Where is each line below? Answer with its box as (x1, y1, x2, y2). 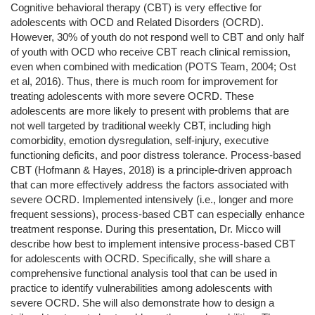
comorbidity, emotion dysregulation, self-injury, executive (11, 135, 269, 147)
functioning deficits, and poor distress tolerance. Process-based (11, 150, 301, 162)
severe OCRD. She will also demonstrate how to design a (11, 297, 274, 309)
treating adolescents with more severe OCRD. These (11, 91, 254, 103)
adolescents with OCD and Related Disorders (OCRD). (11, 17, 264, 29)
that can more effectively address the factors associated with (11, 179, 288, 191)
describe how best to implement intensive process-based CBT (11, 238, 295, 250)
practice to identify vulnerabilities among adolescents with (11, 283, 272, 295)
